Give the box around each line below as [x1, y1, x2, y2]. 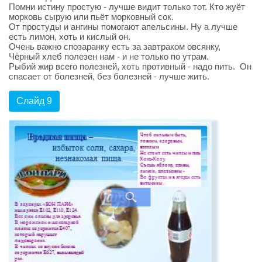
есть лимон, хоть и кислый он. [9, 31, 130, 42]
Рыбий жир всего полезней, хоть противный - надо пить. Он [9, 61, 251, 71]
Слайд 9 [16, 95, 52, 106]
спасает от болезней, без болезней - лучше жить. [9, 71, 209, 81]
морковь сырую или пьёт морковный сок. [9, 11, 174, 22]
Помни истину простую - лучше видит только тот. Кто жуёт [9, 1, 245, 12]
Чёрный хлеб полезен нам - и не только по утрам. [9, 51, 209, 61]
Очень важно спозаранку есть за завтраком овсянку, [9, 41, 220, 51]
